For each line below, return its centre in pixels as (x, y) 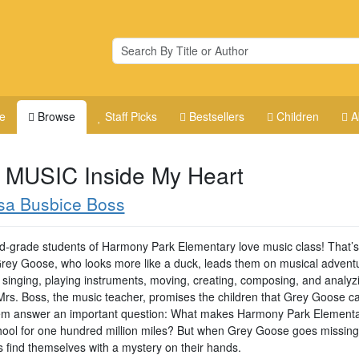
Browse (57, 116)
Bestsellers (217, 116)
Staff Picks (131, 116)
